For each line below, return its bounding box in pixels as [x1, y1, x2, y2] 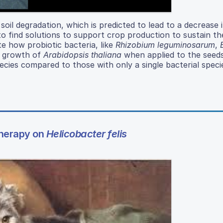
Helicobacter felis [46, 127, 127, 140]
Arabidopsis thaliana [43, 49, 121, 60]
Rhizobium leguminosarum [115, 39, 215, 50]
